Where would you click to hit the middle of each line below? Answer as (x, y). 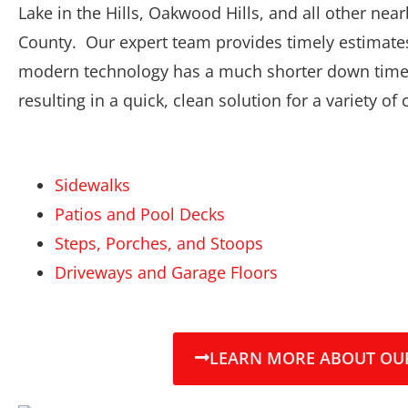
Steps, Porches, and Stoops (159, 244)
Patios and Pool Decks (140, 214)
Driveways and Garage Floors (166, 273)
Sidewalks (92, 185)
